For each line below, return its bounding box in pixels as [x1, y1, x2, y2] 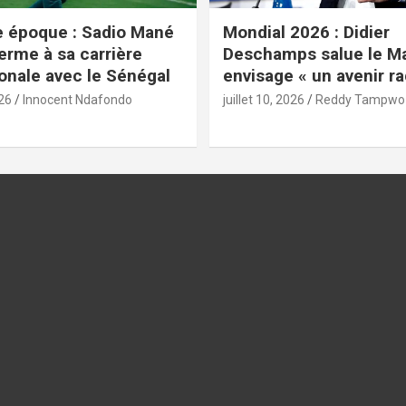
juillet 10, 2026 [223, 92, 304, 108]
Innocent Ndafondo [22, 92, 132, 108]
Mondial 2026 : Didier [223, 22, 390, 43]
